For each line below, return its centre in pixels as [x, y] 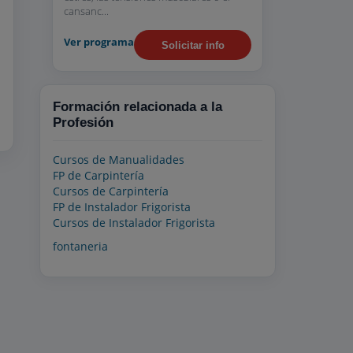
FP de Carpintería [98, 175]
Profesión [83, 123]
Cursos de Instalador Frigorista [134, 223]
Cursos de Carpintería [111, 191]
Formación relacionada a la [137, 107]
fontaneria [80, 246]
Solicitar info [193, 45]
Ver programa [99, 41]
